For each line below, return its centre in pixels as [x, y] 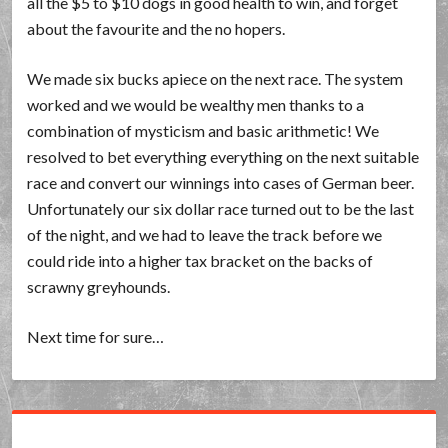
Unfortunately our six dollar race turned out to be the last [221, 208]
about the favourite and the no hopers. [156, 28]
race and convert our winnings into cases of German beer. [221, 182]
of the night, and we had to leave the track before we [205, 234]
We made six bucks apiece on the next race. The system [215, 78]
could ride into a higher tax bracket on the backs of [200, 260]
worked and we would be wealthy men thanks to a [196, 104]
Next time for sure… [96, 336]
